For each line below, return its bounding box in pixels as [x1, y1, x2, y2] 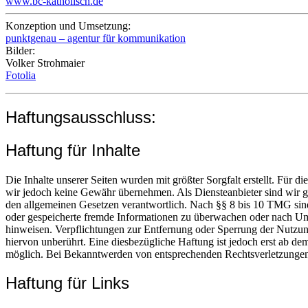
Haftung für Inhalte [5, 140, 140, 159]
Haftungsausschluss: [5, 107, 156, 126]
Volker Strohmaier [5, 56, 85, 69]
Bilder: [5, 44, 35, 56]
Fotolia [5, 69, 36, 81]
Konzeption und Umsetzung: [5, 19, 131, 32]
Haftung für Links [5, 274, 129, 293]
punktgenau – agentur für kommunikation [5, 32, 186, 44]
